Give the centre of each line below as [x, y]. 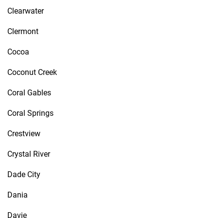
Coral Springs [30, 113]
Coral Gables [29, 93]
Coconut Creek [32, 72]
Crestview [24, 134]
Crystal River [29, 154]
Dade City [24, 174]
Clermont [23, 31]
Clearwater [26, 11]
